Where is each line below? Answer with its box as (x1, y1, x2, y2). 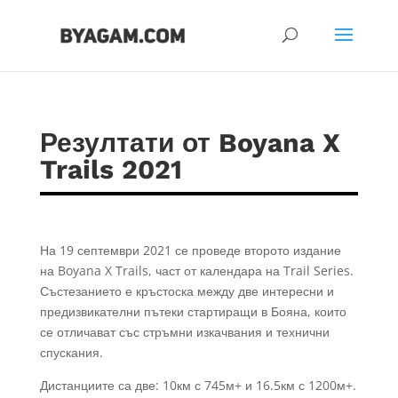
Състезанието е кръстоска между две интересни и (39, 283, 334, 299)
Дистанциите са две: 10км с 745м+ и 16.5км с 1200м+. (39, 377, 356, 394)
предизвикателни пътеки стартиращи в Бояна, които (39, 303, 346, 320)
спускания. (39, 344, 103, 361)
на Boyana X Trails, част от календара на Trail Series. (39, 262, 354, 279)
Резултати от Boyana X (39, 127, 340, 158)
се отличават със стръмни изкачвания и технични (39, 323, 330, 340)
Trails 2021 (39, 154, 182, 185)
